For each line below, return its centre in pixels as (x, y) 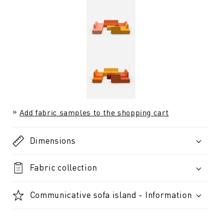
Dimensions (53, 140)
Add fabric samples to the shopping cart (94, 113)
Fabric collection (63, 167)
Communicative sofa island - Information (111, 194)
